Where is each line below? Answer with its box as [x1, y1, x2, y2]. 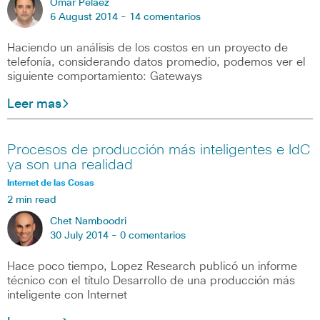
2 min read [7, 195, 56, 206]
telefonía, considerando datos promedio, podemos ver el [7, 56, 306, 68]
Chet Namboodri [50, 216, 126, 227]
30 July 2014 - [50, 231, 120, 241]
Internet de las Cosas [7, 179, 94, 189]
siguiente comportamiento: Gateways [7, 70, 202, 82]
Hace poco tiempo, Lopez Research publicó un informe [7, 261, 297, 273]
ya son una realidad [7, 158, 133, 173]
